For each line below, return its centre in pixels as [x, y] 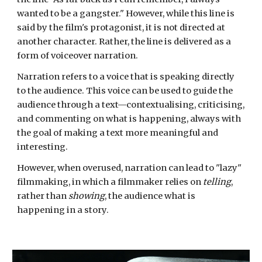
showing [87, 196]
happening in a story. [63, 210]
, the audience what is [150, 196]
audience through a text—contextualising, [108, 105]
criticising [220, 105]
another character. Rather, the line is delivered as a [124, 42]
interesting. [43, 147]
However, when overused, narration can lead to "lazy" [130, 168]
